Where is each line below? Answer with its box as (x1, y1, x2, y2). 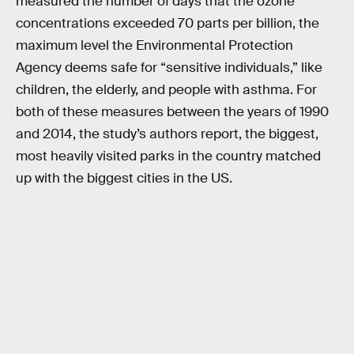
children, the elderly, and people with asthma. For (16, 81, 317, 98)
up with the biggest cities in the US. (16, 169, 232, 186)
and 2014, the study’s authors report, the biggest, (16, 125, 318, 142)
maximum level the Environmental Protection (16, 36, 293, 54)
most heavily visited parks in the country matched (16, 147, 321, 164)
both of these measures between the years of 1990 (16, 103, 329, 120)
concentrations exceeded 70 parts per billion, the (16, 14, 319, 32)
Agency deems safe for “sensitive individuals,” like (16, 58, 322, 76)
